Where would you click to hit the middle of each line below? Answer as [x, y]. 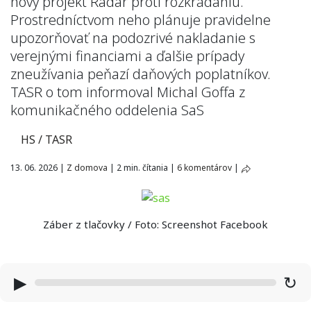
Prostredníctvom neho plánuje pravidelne [141, 20]
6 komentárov [204, 168]
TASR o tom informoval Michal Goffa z [128, 92]
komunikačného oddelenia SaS [107, 110]
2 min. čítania [142, 168]
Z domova [87, 168]
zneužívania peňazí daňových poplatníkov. [141, 74]
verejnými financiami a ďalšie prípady [127, 56]
